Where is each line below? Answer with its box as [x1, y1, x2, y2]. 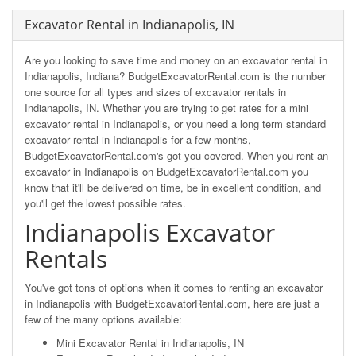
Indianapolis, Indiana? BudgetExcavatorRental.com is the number [25, 68, 326, 83]
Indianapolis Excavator [25, 215, 275, 249]
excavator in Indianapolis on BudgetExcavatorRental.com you [25, 163, 308, 179]
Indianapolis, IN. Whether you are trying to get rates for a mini [25, 99, 308, 115]
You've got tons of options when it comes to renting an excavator [25, 279, 323, 295]
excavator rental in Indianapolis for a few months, [25, 131, 251, 147]
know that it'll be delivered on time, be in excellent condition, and [25, 179, 321, 195]
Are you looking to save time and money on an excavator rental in [25, 52, 327, 68]
